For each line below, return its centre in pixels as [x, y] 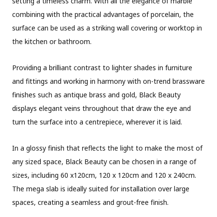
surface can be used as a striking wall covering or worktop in [107, 28]
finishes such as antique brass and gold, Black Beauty [96, 94]
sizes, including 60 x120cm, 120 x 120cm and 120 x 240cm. [104, 175]
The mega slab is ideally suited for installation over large [101, 188]
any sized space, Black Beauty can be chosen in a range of [104, 161]
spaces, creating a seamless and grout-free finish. [90, 202]
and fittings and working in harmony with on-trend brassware [108, 81]
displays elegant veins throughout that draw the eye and [101, 108]
